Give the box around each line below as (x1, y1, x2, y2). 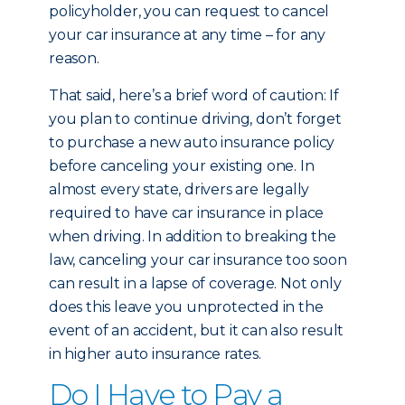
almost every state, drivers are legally (49, 181, 310, 198)
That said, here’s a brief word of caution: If (49, 87, 339, 104)
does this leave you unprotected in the (49, 298, 324, 316)
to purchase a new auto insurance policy (49, 134, 335, 151)
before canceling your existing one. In (49, 157, 315, 174)
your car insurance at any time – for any (49, 26, 325, 43)
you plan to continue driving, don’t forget (49, 110, 342, 127)
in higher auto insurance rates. (49, 345, 261, 363)
